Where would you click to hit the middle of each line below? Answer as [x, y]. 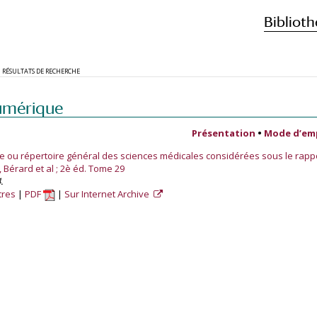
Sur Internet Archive [108, 194]
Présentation [224, 133]
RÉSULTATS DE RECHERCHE [41, 71]
